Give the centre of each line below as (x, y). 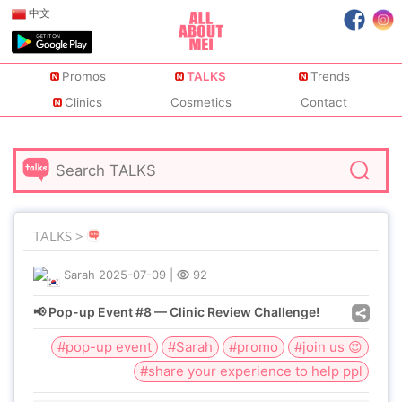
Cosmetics (201, 103)
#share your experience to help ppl (251, 371)
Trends (330, 77)
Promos (83, 77)
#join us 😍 (328, 347)
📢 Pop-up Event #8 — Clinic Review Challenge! (176, 312)
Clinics (84, 103)
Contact (324, 103)
